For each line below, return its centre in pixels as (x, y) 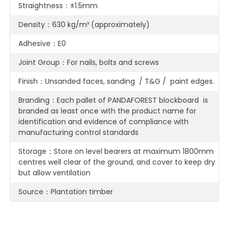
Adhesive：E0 (42, 43)
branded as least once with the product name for (108, 111)
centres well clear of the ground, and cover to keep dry (117, 162)
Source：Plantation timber (66, 191)
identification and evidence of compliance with (104, 121)
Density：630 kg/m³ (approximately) (84, 24)
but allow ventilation (55, 173)
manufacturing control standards (79, 132)
